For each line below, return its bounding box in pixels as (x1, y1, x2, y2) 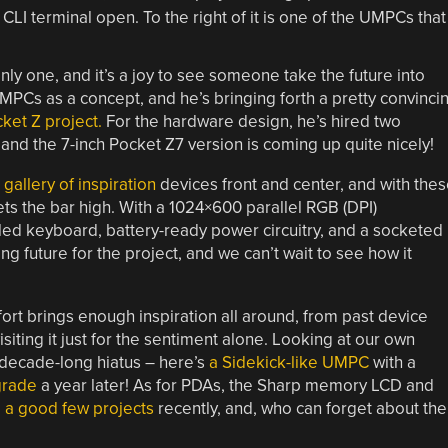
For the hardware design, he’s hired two (101, 110, 401, 132)
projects (92, 397, 154, 419)
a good (4, 397, 58, 419)
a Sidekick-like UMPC (208, 351, 369, 373)
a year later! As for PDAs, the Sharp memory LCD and (36, 374, 434, 396)
